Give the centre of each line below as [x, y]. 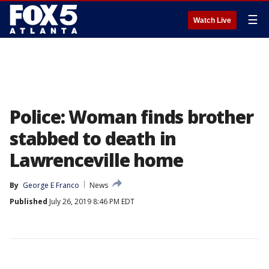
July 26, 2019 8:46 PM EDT [91, 201]
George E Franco [51, 185]
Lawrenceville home [96, 160]
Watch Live [212, 20]
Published [29, 201]
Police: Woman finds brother [131, 117]
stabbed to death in [93, 138]
